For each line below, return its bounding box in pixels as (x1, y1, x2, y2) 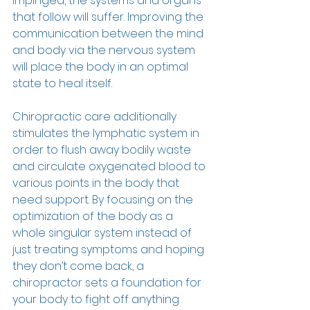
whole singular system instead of (12, 225, 194, 241)
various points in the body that (12, 175, 182, 192)
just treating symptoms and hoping (12, 241, 207, 258)
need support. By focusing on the (12, 192, 196, 208)
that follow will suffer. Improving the (12, 9, 206, 26)
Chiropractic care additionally (12, 109, 179, 125)
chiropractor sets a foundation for (12, 275, 204, 291)
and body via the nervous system (12, 42, 198, 59)
